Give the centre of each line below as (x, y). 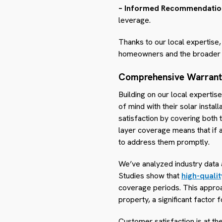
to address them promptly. (164, 142)
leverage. (135, 20)
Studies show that (150, 176)
